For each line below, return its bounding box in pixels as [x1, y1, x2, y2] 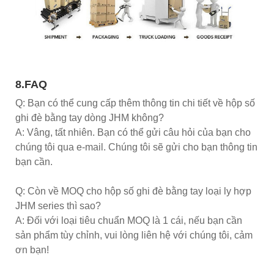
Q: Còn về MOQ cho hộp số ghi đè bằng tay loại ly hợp [15, 186, 251, 197]
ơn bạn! [15, 245, 49, 256]
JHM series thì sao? [15, 201, 101, 212]
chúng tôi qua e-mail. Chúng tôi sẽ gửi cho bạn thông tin [15, 142, 257, 153]
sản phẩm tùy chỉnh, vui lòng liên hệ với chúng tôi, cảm [15, 230, 253, 241]
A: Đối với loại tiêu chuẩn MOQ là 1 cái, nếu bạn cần [15, 215, 242, 226]
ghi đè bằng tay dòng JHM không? [15, 113, 164, 124]
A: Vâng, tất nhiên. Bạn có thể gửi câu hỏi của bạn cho [15, 127, 251, 138]
